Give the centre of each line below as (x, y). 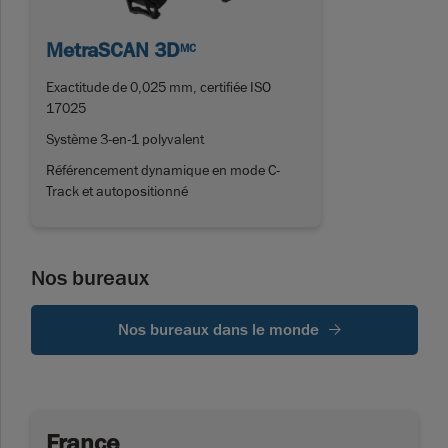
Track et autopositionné (117, 191)
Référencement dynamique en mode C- (163, 170)
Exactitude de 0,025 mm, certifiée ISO (158, 87)
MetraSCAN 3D (113, 51)
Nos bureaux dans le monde (218, 330)
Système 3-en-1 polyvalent (125, 139)
